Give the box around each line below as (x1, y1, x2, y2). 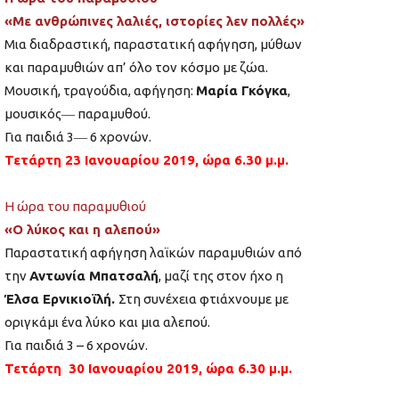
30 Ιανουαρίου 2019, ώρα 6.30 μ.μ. (69, 361, 292, 377)
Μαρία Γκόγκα (196, 83, 288, 99)
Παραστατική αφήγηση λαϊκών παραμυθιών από (4, 245, 302, 261)
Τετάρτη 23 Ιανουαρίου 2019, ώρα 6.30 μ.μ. (4, 152, 289, 168)
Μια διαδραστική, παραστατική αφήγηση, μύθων (4, 37, 302, 53)
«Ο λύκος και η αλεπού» (4, 222, 171, 238)
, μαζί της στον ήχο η (159, 268, 283, 284)
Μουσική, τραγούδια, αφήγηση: (4, 83, 196, 99)
